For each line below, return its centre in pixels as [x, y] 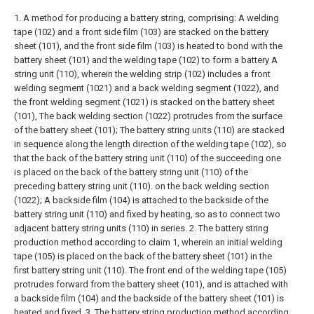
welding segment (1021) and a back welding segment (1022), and [146, 88]
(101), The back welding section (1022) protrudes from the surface [148, 116]
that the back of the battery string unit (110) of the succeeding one [148, 158]
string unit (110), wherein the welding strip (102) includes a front [142, 74]
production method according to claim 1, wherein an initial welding [148, 243]
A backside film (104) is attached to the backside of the [156, 200]
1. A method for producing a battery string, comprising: [125, 18]
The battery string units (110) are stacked [202, 130]
